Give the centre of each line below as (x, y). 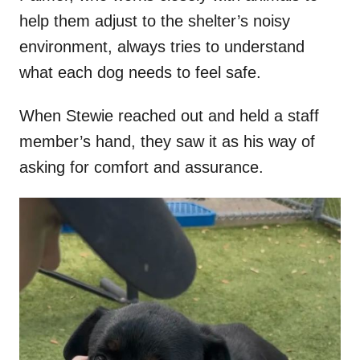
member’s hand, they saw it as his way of (167, 142)
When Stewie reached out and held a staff (169, 116)
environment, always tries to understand (162, 47)
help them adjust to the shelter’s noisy (155, 21)
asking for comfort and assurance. (141, 168)
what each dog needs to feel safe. (140, 73)
